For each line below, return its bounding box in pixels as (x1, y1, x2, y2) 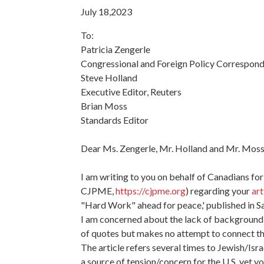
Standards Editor (81, 114, 148, 126)
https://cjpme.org (115, 184, 186, 196)
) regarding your (186, 184, 252, 196)
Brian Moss (81, 100, 127, 111)
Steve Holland (81, 71, 137, 83)
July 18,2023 (81, 5, 132, 17)
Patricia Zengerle (81, 43, 150, 55)
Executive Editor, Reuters (81, 85, 181, 97)
